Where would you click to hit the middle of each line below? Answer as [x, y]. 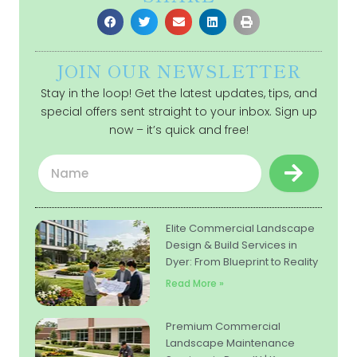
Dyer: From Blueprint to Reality [242, 261]
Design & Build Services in [231, 245]
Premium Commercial [223, 326]
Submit [318, 164]
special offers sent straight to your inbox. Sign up [178, 112]
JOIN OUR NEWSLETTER [178, 71]
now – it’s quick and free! [178, 130]
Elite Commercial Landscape [240, 228]
